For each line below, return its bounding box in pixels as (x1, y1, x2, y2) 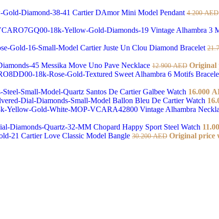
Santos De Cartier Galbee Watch (86, 87, 188, 96)
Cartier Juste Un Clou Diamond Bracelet (80, 43, 207, 52)
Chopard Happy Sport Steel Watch (93, 122, 202, 131)
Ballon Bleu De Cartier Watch (112, 96, 207, 105)
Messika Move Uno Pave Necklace (41, 61, 152, 69)
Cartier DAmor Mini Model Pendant (72, 8, 187, 17)
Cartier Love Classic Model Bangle (21, 131, 132, 140)
